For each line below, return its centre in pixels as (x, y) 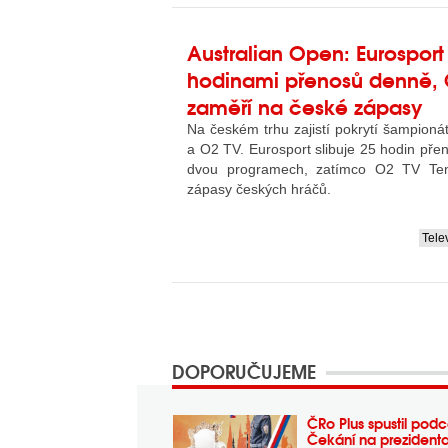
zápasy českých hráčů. (259, 189)
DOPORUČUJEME (244, 371)
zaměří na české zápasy (305, 105)
